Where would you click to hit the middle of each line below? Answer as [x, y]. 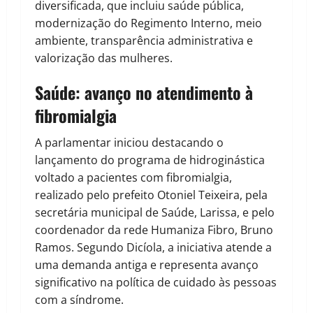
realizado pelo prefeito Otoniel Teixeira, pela [151, 195]
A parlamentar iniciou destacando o [129, 143]
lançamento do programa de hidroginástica [150, 160]
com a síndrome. [79, 300]
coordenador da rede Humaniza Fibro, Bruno [154, 230]
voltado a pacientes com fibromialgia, [133, 178]
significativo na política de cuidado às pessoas [156, 283]
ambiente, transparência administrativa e [144, 41]
